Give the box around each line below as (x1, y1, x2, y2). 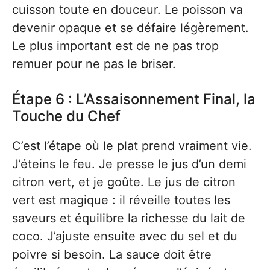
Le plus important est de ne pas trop (12, 39, 219, 53)
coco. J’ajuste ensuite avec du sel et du (12, 229, 237, 243)
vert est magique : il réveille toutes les (12, 193, 230, 207)
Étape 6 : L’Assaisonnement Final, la (12, 90, 256, 108)
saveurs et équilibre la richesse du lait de (12, 211, 245, 225)
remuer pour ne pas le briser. (12, 57, 176, 71)
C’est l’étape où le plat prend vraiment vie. (12, 139, 252, 153)
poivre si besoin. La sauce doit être (12, 247, 212, 262)
